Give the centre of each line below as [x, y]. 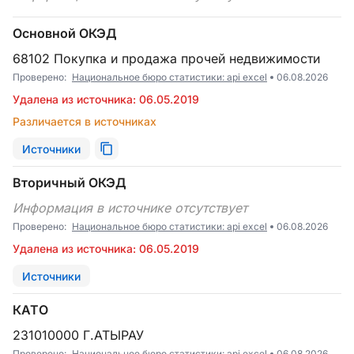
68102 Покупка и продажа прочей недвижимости [170, 58]
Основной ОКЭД [65, 33]
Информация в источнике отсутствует [135, 208]
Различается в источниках [85, 121]
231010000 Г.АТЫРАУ [82, 335]
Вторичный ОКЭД [70, 183]
